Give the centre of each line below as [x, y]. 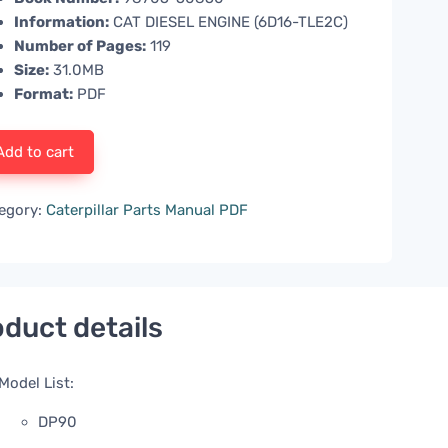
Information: [62, 22]
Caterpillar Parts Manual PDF [147, 210]
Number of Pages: [80, 46]
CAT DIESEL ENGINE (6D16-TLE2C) [229, 22]
